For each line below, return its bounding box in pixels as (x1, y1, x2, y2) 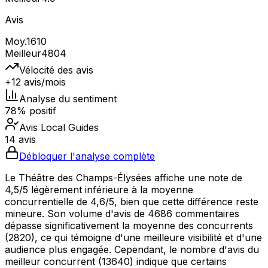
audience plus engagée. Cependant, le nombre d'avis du (5, 243, 259, 256)
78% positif (5, 105, 56, 117)
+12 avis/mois (5, 76, 66, 89)
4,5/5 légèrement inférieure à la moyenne (5, 184, 193, 196)
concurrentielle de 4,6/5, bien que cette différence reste (5, 196, 258, 208)
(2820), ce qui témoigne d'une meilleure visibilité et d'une (5, 232, 262, 244)
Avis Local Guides (19, 121, 99, 134)
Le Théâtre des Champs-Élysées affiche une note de (5, 172, 242, 184)
